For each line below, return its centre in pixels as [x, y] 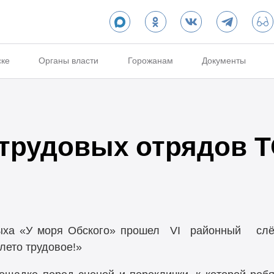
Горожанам [150, 61]
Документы [224, 61]
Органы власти [69, 61]
